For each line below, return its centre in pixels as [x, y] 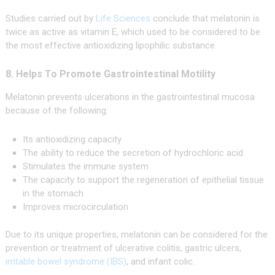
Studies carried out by [50, 18]
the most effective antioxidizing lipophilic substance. [111, 45]
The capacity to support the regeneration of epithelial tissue [144, 180]
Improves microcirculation [76, 207]
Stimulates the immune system [86, 166]
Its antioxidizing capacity [72, 139]
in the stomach [53, 193]
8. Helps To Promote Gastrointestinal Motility [110, 74]
